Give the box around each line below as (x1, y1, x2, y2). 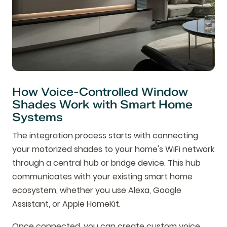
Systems (12, 110, 63, 125)
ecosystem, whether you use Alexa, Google (12, 184, 181, 197)
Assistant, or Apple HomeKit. (12, 198, 121, 210)
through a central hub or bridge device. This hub (12, 157, 201, 169)
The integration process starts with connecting (12, 130, 198, 142)
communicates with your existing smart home (12, 171, 193, 183)
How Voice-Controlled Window (12, 85, 188, 99)
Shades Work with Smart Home (12, 97, 193, 112)
